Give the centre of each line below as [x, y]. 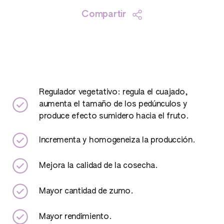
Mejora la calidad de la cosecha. [98, 166]
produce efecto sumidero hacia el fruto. [114, 116]
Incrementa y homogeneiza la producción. [117, 140]
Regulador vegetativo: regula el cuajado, [113, 92]
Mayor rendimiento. [75, 217]
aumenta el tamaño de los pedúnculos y [113, 104]
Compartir [104, 14]
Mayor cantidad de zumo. [86, 191]
